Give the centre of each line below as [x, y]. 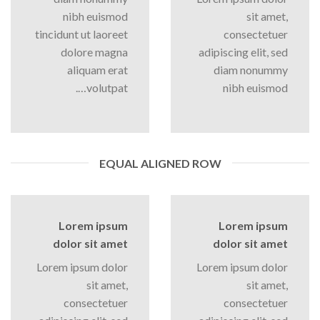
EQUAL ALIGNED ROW [160, 163]
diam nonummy [251, 69]
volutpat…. [107, 87]
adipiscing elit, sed [243, 51]
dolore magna [94, 51]
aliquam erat [97, 69]
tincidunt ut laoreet [81, 34]
